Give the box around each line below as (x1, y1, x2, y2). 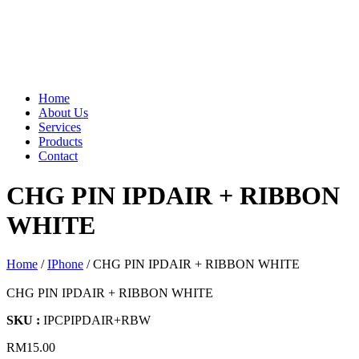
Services (38, 120, 81, 135)
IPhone (47, 257, 83, 271)
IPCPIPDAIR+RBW (43, 313, 151, 327)
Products (38, 135, 83, 149)
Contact (38, 149, 78, 163)
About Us (38, 106, 88, 120)
